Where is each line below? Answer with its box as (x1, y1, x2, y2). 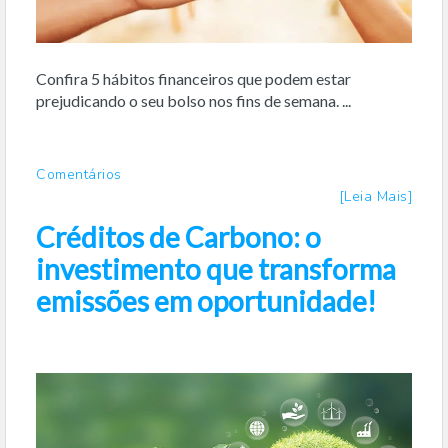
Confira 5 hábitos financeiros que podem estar (36, 69, 351, 89)
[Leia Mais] (339, 187, 412, 207)
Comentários (36, 165, 122, 185)
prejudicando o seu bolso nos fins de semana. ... (36, 91, 351, 111)
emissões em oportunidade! (36, 284, 376, 319)
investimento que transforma (36, 252, 396, 287)
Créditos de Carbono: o (36, 220, 321, 255)
